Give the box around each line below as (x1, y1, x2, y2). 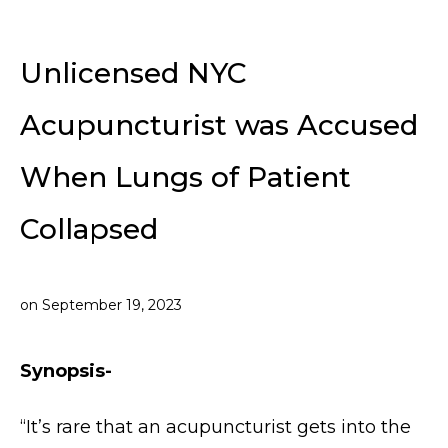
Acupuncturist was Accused (20, 108, 418, 143)
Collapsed (20, 212, 158, 247)
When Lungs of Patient (20, 160, 351, 195)
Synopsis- (20, 360, 112, 383)
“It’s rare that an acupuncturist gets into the (20, 416, 411, 439)
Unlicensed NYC (20, 56, 247, 91)
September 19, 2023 (42, 296, 182, 315)
